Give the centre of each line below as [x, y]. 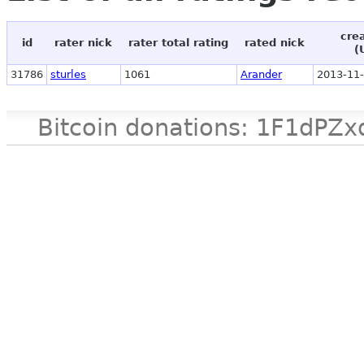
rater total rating [178, 43]
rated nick [275, 43]
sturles [68, 75]
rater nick [83, 43]
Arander [261, 75]
